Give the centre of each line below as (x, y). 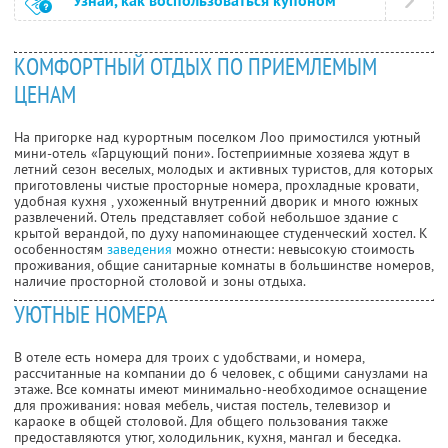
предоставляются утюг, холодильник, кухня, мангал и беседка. (207, 436)
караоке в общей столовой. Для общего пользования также (201, 420)
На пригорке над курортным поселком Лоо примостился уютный (217, 136)
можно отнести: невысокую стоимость (293, 248)
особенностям (60, 248)
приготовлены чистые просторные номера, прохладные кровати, (216, 184)
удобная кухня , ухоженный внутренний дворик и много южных (216, 200)
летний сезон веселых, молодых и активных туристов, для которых (223, 168)
